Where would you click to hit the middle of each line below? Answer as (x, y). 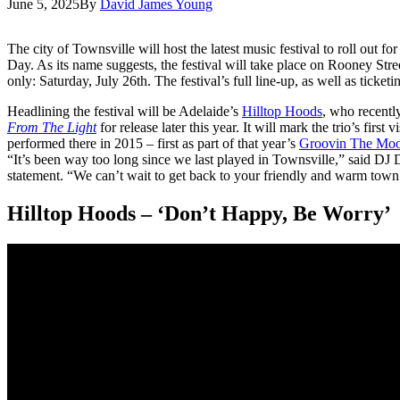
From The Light (52, 127)
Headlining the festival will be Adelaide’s (125, 111)
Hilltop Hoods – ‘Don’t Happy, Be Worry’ (199, 213)
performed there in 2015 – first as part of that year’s (153, 143)
